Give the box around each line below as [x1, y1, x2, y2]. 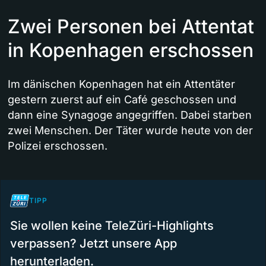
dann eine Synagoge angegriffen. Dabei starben [8, 108, 252, 121]
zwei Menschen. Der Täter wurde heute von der [8, 123, 253, 137]
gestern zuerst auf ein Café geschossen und [8, 93, 236, 106]
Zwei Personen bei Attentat [8, 14, 254, 38]
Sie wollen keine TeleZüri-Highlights [10, 218, 214, 233]
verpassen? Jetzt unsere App [10, 236, 177, 251]
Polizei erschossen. [8, 139, 107, 152]
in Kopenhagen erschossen [8, 38, 254, 62]
